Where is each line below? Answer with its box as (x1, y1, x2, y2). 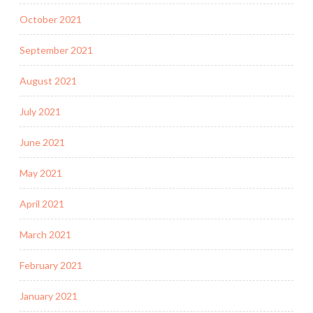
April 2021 (20, 197, 64, 210)
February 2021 (20, 259, 82, 271)
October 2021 (20, 13, 82, 25)
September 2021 (20, 43, 93, 56)
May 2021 (20, 166, 62, 179)
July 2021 (20, 105, 61, 117)
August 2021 (20, 74, 77, 87)
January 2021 (20, 289, 78, 302)
